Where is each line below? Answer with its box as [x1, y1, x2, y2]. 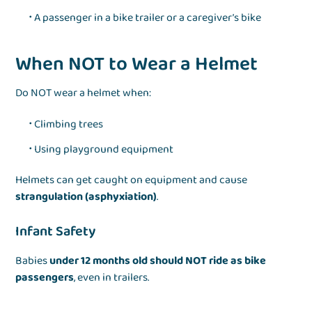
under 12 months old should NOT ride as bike [49, 252, 267, 270]
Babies [15, 252, 50, 270]
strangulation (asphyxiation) [15, 188, 157, 206]
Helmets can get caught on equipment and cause [15, 171, 248, 189]
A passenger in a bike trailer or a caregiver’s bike [34, 9, 262, 27]
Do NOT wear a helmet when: [15, 84, 152, 102]
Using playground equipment [34, 141, 174, 159]
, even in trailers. [74, 269, 150, 287]
